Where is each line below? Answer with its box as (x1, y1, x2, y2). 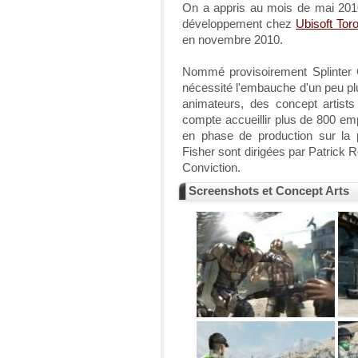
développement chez (182, 18, 296, 30)
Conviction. (182, 161, 241, 174)
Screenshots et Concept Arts (189, 185, 349, 197)
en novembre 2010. (182, 34, 283, 46)
